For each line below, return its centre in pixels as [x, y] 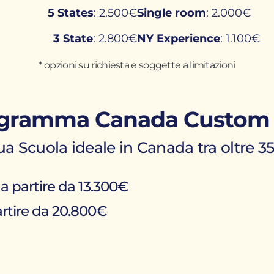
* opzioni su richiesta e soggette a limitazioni [137, 65]
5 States [70, 13]
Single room [171, 13]
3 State [73, 38]
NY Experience [178, 38]
